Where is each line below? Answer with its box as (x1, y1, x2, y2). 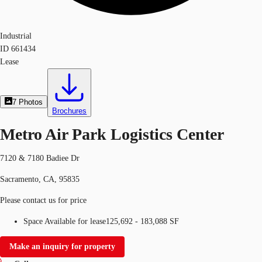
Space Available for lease (23, 216, 106, 226)
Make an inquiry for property (9, 242, 115, 251)
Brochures (52, 106, 87, 115)
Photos (19, 98, 43, 106)
